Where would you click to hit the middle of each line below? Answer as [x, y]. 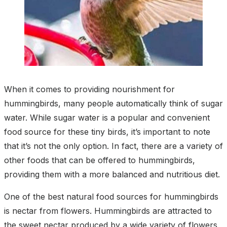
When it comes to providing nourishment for [89, 89]
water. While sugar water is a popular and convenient [107, 117]
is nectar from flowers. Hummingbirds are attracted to [108, 211]
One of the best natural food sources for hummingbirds [111, 196]
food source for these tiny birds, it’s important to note [107, 131]
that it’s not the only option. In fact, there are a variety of [113, 146]
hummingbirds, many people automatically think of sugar [113, 103]
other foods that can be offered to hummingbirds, [100, 160]
